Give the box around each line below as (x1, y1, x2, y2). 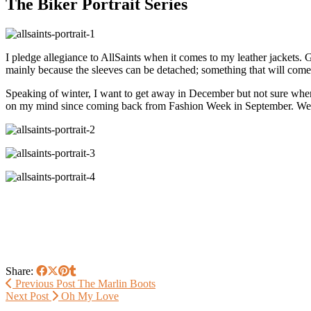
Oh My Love (58, 289, 119, 302)
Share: (6, 264, 36, 277)
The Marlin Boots (75, 277, 155, 289)
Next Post (6, 289, 51, 302)
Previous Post (12, 277, 75, 289)
